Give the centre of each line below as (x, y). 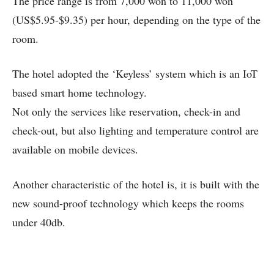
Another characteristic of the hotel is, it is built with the (136, 184)
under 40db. (39, 222)
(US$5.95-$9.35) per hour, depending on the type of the (136, 19)
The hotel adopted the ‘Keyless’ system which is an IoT (135, 73)
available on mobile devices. (75, 149)
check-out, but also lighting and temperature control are (135, 130)
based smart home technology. (80, 92)
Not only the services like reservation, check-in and (126, 111)
